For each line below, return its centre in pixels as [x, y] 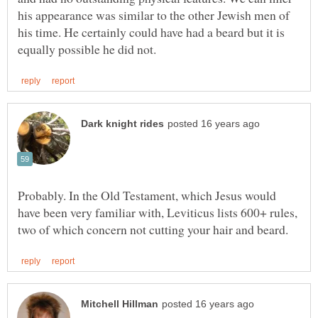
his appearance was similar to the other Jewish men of [154, 15]
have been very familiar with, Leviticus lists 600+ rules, [158, 213]
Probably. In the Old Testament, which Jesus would [147, 196]
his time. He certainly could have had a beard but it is [151, 32]
